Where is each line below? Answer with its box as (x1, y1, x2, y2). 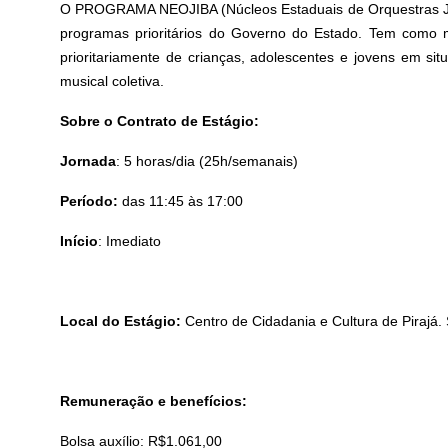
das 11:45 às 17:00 (122, 192, 244, 209)
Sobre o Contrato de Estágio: (60, 112, 260, 129)
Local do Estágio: (60, 312, 182, 329)
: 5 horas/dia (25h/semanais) (116, 152, 299, 169)
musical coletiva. (60, 72, 165, 89)
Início (60, 232, 99, 249)
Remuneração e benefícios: (60, 392, 248, 409)
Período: (60, 192, 123, 209)
